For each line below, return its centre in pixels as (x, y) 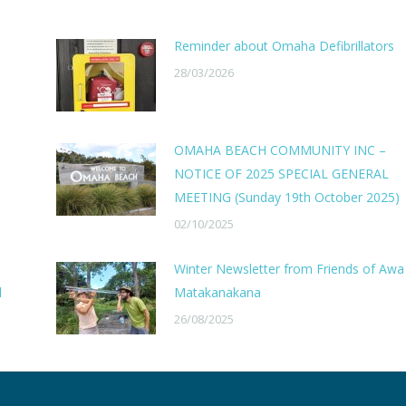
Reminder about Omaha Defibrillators (284, 46)
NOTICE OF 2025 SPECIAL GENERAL (281, 174)
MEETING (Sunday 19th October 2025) (286, 197)
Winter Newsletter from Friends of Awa (289, 269)
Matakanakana (217, 292)
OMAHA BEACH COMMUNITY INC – (280, 150)
